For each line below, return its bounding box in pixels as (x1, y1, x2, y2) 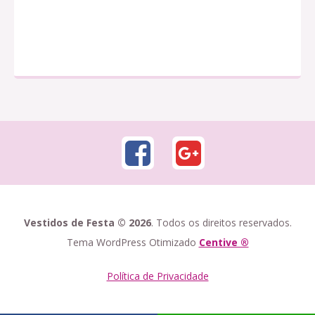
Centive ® (198, 235, 249, 249)
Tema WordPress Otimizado (66, 235, 199, 249)
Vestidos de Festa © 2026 (23, 215, 151, 229)
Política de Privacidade (106, 269, 209, 283)
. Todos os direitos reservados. (150, 215, 292, 229)
